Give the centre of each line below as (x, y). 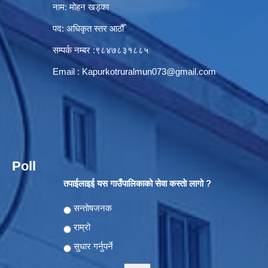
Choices (80, 208)
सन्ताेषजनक (92, 208)
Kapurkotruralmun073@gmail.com (149, 72)
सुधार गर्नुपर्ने (93, 246)
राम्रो (82, 227)
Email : (47, 72)
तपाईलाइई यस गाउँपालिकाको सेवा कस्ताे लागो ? (137, 184)
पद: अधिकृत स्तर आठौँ (68, 29)
